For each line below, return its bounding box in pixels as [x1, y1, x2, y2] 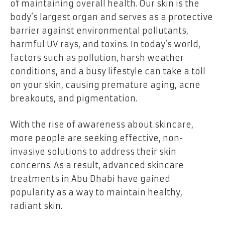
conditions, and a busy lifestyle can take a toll [10, 66, 205, 77]
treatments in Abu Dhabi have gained [10, 173, 170, 184]
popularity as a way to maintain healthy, [10, 187, 182, 197]
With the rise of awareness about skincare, [10, 119, 193, 130]
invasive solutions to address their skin [10, 146, 176, 157]
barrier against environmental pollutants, [10, 26, 188, 36]
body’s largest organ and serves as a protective [10, 12, 213, 23]
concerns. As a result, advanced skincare [10, 160, 184, 170]
